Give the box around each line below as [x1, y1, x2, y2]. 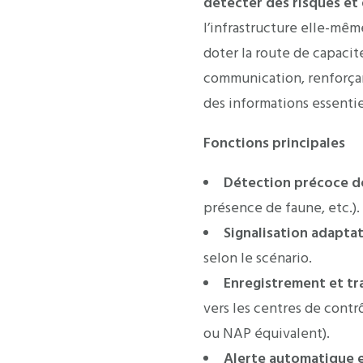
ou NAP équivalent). [203, 323, 330, 344]
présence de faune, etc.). [203, 198, 360, 218]
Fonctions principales [203, 133, 345, 153]
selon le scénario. [203, 248, 312, 268]
